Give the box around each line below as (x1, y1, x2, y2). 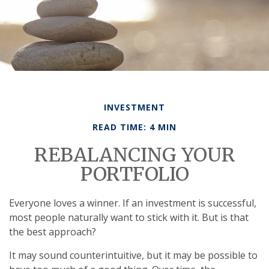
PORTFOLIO (80, 162, 189, 186)
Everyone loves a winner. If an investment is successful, (9, 196, 256, 210)
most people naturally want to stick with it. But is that (9, 211, 249, 224)
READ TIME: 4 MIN (92, 121, 177, 133)
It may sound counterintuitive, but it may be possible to (9, 249, 258, 262)
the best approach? (9, 225, 96, 238)
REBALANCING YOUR (34, 143, 235, 167)
